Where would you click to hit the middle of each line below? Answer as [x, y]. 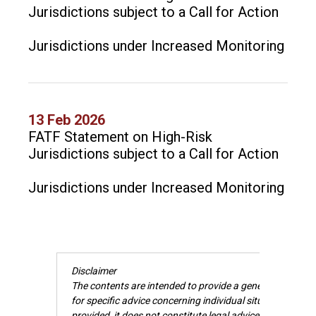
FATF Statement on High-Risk [120, 137]
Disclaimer [94, 271]
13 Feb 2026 [67, 120]
